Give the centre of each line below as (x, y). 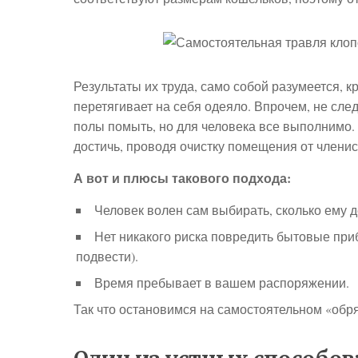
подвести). (107, 256)
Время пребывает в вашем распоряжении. (222, 282)
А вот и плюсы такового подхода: (182, 178)
